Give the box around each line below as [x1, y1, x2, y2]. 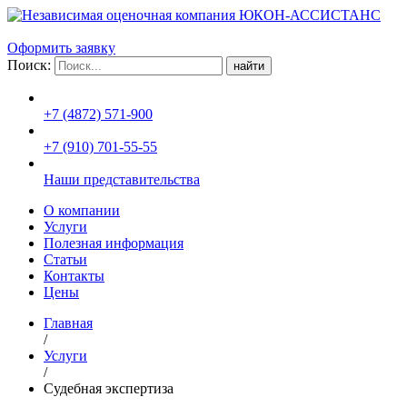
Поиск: [7, 57, 55, 73]
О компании [44, 203, 120, 218]
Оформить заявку [7, 40, 115, 55]
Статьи [44, 252, 87, 267]
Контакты [44, 268, 104, 283]
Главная [44, 315, 93, 331]
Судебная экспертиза [44, 381, 174, 396]
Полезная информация [44, 235, 184, 251]
